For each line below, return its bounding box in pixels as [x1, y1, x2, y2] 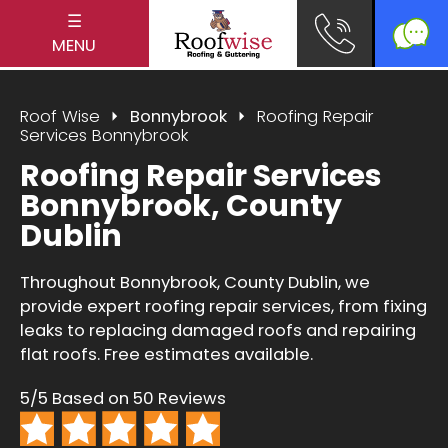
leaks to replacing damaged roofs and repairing [20, 319, 416, 343]
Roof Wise [20, 104, 100, 128]
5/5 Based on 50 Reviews [20, 387, 226, 411]
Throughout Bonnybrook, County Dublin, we [20, 271, 370, 295]
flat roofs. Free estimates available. [20, 343, 313, 367]
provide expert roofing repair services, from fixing [20, 295, 427, 319]
